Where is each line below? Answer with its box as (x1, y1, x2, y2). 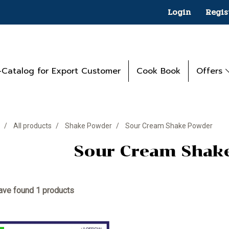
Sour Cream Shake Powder (125, 122, 213, 130)
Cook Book (136, 64, 180, 77)
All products (13, 122, 52, 130)
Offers (196, 64, 225, 77)
